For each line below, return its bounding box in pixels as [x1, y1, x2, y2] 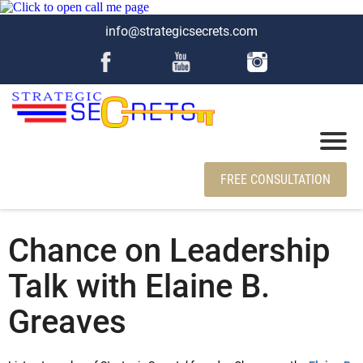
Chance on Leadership [8, 232, 331, 271]
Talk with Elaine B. [8, 267, 270, 306]
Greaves [8, 303, 126, 342]
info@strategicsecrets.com [105, 23, 258, 39]
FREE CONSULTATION [220, 172, 331, 188]
